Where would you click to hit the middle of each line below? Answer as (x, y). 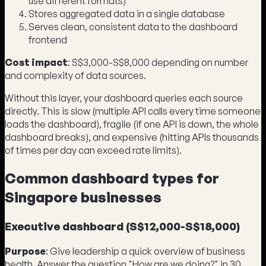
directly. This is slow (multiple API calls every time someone (133, 111)
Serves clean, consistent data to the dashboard (133, 27)
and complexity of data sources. (75, 76)
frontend (48, 40)
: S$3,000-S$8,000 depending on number (158, 63)
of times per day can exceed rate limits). (93, 151)
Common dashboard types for (112, 178)
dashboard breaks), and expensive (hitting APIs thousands (132, 137)
